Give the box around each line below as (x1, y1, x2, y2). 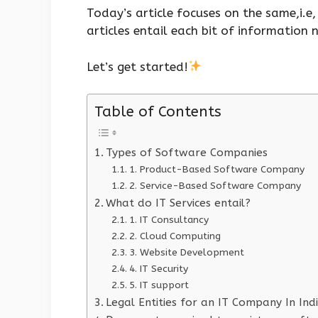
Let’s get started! (87, 59, 188, 74)
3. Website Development (128, 246, 244, 259)
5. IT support (128, 279, 189, 292)
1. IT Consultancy (128, 214, 209, 226)
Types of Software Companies (106, 146, 268, 160)
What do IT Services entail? (106, 197, 251, 210)
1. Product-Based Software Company (128, 163, 305, 176)
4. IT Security (128, 263, 188, 275)
